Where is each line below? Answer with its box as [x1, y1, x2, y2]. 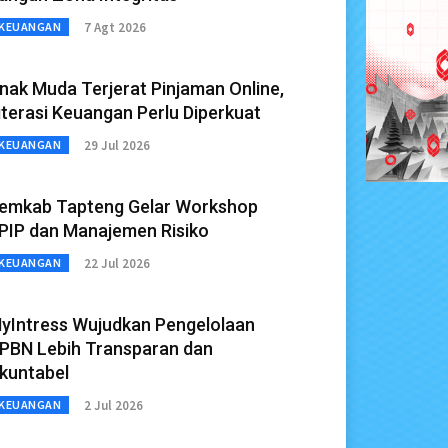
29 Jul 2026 [84, 136, 150, 154]
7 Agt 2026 [84, 18, 146, 36]
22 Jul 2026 [84, 254, 150, 272]
